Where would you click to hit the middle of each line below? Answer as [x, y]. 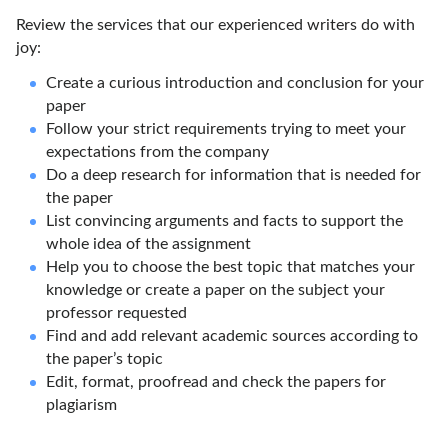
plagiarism [81, 405]
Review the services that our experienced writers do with [215, 25]
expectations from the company [157, 152]
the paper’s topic [104, 359]
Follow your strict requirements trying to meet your [226, 129]
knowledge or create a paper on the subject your [215, 290]
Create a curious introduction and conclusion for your [235, 83]
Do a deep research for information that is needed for [233, 175]
